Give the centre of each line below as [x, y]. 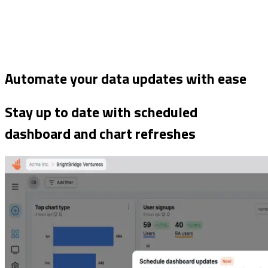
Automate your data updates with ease [126, 78]
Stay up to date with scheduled [101, 112]
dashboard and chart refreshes [100, 133]
